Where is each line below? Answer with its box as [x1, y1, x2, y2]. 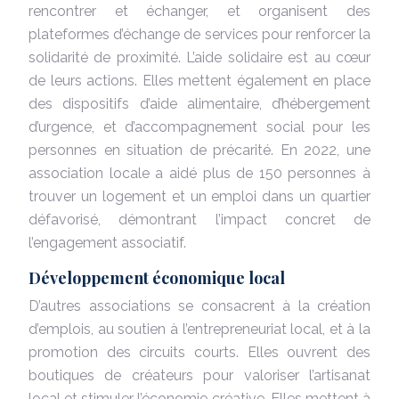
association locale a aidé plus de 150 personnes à [28, 164, 370, 182]
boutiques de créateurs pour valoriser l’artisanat [28, 366, 370, 384]
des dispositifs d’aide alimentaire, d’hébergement [28, 94, 370, 112]
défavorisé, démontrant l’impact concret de [28, 210, 370, 228]
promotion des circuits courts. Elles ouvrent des [28, 343, 370, 361]
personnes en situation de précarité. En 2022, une [28, 141, 370, 159]
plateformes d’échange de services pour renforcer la [28, 25, 370, 43]
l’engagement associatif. [28, 233, 186, 251]
